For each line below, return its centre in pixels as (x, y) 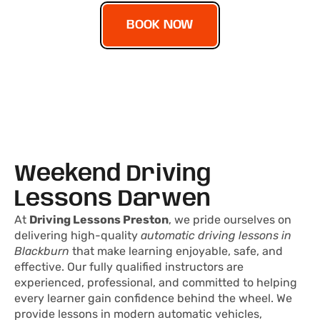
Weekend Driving (113, 175)
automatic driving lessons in (216, 236)
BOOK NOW (160, 25)
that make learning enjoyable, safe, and (176, 251)
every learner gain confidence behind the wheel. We (153, 299)
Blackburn (42, 251)
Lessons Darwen (112, 200)
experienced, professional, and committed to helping (156, 283)
